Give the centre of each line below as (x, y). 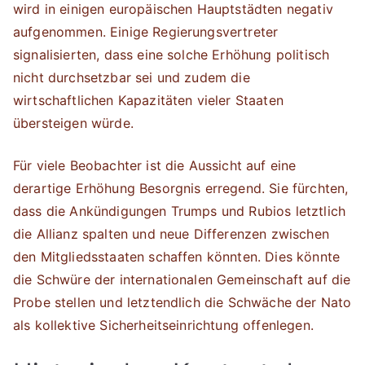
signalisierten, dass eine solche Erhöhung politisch (172, 55)
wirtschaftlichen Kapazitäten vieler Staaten (148, 100)
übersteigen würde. (73, 123)
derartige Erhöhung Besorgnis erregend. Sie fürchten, (181, 188)
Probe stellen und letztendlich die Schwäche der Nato (182, 302)
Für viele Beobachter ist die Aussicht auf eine (155, 165)
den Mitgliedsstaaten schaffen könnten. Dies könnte (177, 257)
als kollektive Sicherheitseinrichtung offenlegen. (163, 325)
